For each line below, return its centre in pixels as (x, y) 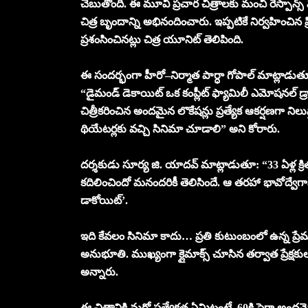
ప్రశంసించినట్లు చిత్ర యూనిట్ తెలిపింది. (162, 39)
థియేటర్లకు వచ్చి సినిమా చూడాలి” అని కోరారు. (180, 129)
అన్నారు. (99, 272)
